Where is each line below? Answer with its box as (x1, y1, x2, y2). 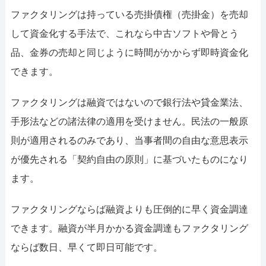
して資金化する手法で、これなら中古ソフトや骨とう (10, 28, 239, 39)
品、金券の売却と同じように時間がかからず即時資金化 (10, 47, 248, 58)
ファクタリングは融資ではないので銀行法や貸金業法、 (10, 97, 248, 107)
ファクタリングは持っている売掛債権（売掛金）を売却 (10, 9, 248, 20)
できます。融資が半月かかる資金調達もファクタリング (10, 223, 248, 233)
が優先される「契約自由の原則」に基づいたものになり (10, 154, 248, 164)
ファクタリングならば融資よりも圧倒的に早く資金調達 (10, 204, 248, 214)
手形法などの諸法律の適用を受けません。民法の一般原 (10, 116, 248, 126)
